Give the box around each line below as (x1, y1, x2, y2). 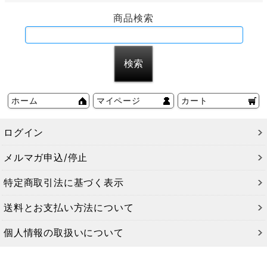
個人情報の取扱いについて (4, 226, 124, 238)
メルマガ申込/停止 (4, 151, 88, 163)
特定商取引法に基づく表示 (4, 176, 124, 188)
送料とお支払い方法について (4, 201, 134, 213)
